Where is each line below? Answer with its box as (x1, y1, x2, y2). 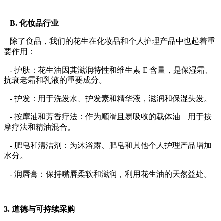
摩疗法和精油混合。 (4, 123, 75, 131)
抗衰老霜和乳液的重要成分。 (4, 76, 107, 84)
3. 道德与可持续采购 (4, 205, 75, 213)
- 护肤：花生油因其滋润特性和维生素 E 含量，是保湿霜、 (4, 66, 213, 74)
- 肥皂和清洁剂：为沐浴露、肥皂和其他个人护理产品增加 (4, 141, 212, 149)
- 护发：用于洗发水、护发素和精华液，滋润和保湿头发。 (4, 94, 212, 103)
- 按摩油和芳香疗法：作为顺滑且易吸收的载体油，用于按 (4, 112, 212, 121)
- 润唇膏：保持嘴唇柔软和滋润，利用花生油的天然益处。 (4, 170, 212, 178)
